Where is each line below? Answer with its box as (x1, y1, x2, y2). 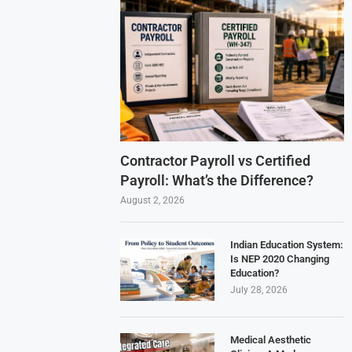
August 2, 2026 (120, 194, 185, 206)
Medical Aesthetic (230, 333, 312, 346)
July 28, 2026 (230, 284, 288, 295)
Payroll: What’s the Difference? (120, 171, 314, 189)
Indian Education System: (230, 238, 344, 251)
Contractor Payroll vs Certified (120, 152, 311, 169)
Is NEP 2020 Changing (230, 252, 330, 265)
